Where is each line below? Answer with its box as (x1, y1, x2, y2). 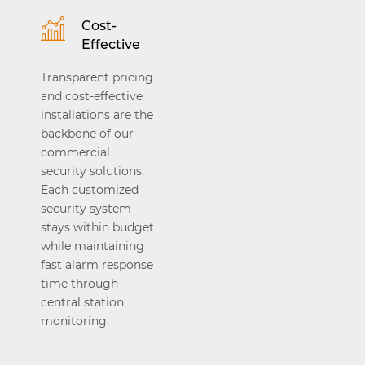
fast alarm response (40, 257, 153, 272)
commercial (40, 145, 110, 160)
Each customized (40, 182, 139, 197)
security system (40, 201, 131, 216)
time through (40, 276, 118, 291)
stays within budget (40, 220, 154, 235)
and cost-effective (40, 89, 143, 103)
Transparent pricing (40, 70, 153, 85)
